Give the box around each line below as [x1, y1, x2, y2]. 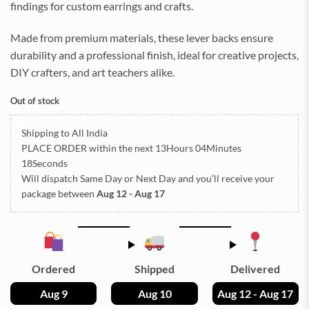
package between [21, 188, 97, 200]
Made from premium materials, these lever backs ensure [10, 30, 273, 44]
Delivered [230, 262, 281, 276]
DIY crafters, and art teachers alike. [10, 65, 175, 79]
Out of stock [10, 94, 59, 106]
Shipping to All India [21, 127, 108, 139]
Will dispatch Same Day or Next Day [21, 172, 176, 185]
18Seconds [21, 157, 68, 170]
